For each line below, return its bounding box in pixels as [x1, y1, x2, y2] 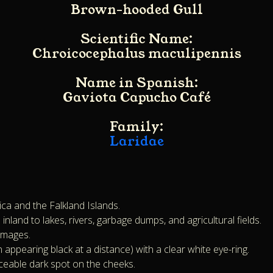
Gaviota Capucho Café [62, 88, 211, 107]
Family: [110, 118, 163, 136]
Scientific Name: [80, 30, 193, 49]
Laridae [109, 132, 164, 151]
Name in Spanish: [75, 74, 198, 93]
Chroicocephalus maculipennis [32, 44, 241, 63]
